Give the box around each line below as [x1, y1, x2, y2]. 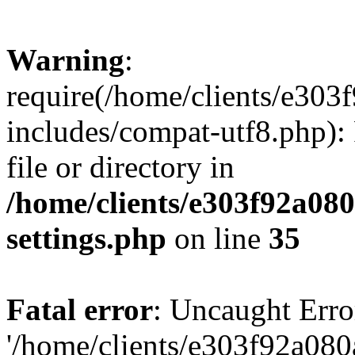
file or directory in [6, 150, 235, 184]
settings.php [6, 221, 166, 255]
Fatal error [6, 292, 153, 326]
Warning [6, 43, 124, 77]
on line [166, 221, 269, 255]
